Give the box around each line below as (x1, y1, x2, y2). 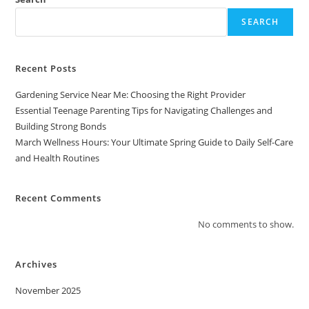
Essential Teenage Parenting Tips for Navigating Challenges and (15, 104, 273, 117)
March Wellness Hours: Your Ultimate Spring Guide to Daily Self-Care (15, 136, 294, 148)
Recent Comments (15, 192, 102, 204)
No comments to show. (197, 218, 294, 230)
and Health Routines (15, 152, 100, 164)
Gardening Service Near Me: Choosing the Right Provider (15, 88, 246, 101)
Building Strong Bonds (15, 120, 107, 132)
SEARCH (241, 16, 279, 28)
